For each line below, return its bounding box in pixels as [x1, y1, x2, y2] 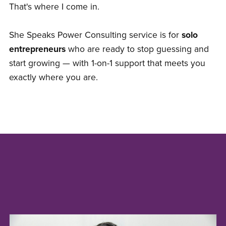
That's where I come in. [9, 2, 99, 13]
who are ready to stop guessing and [65, 44, 209, 55]
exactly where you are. [9, 72, 98, 83]
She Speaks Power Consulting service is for [9, 30, 182, 41]
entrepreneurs [9, 44, 66, 55]
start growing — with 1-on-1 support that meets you [9, 58, 205, 69]
